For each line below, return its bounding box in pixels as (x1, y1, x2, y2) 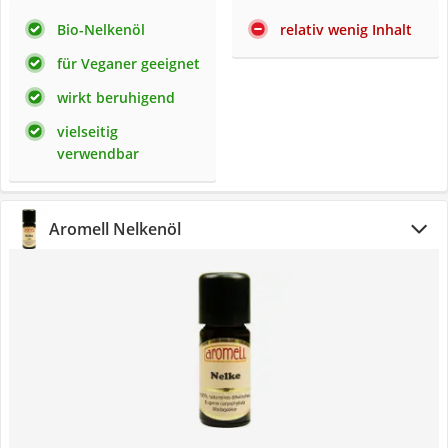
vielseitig (57, 122, 118, 141)
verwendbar (57, 144, 139, 163)
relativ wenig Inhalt (280, 20, 412, 39)
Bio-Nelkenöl (57, 20, 145, 39)
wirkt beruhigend (57, 88, 175, 107)
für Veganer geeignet (57, 54, 200, 73)
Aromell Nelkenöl (49, 218, 181, 240)
